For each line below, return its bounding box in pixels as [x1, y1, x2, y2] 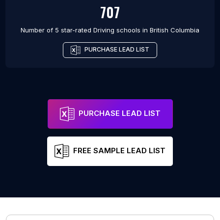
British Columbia [150, 26, 199, 34]
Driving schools [93, 26, 140, 34]
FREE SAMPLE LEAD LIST [73, 146, 165, 156]
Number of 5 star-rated [21, 26, 93, 34]
